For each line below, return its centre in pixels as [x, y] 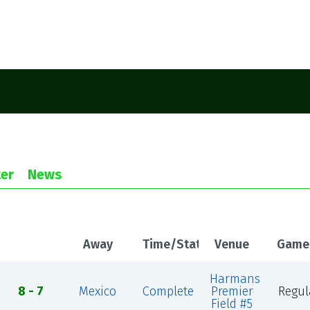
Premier [232, 291]
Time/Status [178, 244]
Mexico [98, 291]
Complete [168, 291]
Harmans [235, 279]
